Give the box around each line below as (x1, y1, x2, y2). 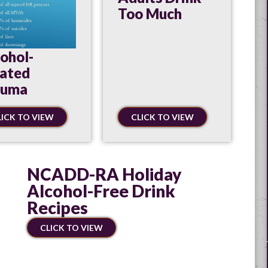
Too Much (117, 5, 182, 23)
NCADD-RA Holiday (26, 163, 181, 184)
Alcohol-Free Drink (26, 180, 175, 201)
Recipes (26, 197, 88, 218)
